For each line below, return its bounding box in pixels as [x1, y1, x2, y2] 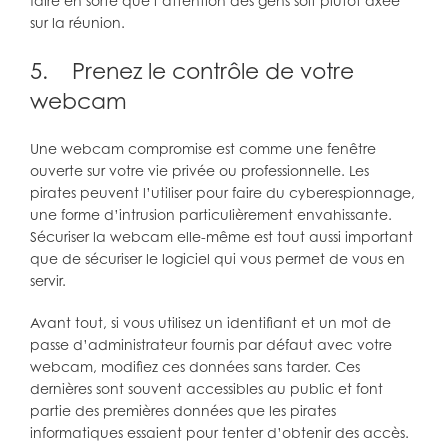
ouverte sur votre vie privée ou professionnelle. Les [30, 162, 369, 180]
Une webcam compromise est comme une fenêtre [30, 140, 376, 158]
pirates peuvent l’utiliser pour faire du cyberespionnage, [30, 184, 415, 202]
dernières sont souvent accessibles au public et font [30, 380, 383, 398]
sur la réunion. [30, 14, 125, 32]
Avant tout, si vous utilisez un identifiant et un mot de [30, 314, 391, 332]
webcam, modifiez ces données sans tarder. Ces [30, 358, 360, 376]
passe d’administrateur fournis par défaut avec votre [30, 336, 392, 354]
